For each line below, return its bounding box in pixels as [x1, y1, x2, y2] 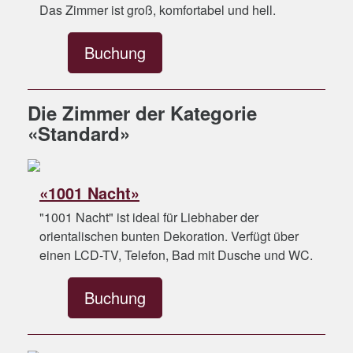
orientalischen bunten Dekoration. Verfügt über [39, 227, 299, 245]
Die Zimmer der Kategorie [28, 99, 257, 126]
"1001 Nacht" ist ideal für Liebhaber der [39, 208, 258, 226]
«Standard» [28, 120, 130, 147]
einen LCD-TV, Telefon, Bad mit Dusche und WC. [39, 246, 313, 264]
